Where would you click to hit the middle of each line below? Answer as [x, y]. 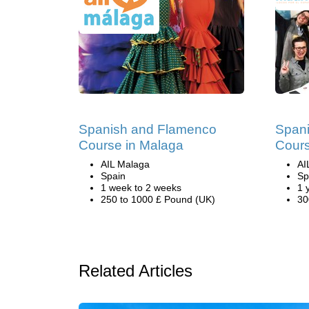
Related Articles [136, 271]
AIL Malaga [125, 164]
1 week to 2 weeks [141, 188]
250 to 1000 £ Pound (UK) [158, 199]
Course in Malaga [131, 145]
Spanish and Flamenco [148, 129]
